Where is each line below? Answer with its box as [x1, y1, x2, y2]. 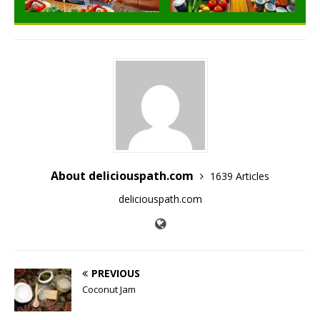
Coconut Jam [82, 282, 136, 296]
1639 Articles [210, 169, 269, 183]
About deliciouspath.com [51, 167, 196, 184]
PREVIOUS [91, 266, 140, 280]
